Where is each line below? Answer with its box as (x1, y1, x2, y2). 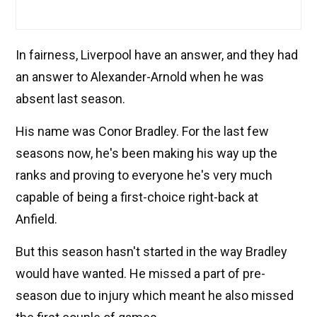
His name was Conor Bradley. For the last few (16, 124, 269, 139)
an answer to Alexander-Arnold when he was (16, 69, 264, 85)
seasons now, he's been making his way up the (16, 146, 277, 161)
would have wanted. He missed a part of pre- (16, 266, 265, 282)
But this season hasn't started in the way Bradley (16, 244, 287, 260)
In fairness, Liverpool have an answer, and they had (16, 47, 298, 63)
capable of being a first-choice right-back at (16, 190, 258, 205)
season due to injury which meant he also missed (16, 288, 294, 304)
